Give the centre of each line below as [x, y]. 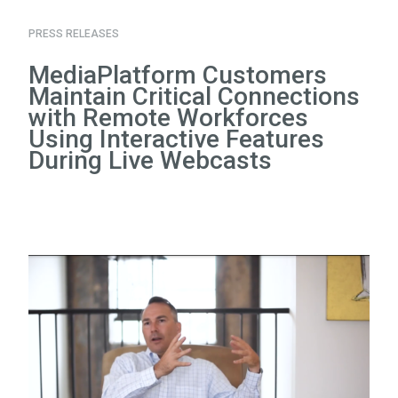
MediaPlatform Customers [178, 76]
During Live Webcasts [150, 161]
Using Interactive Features [176, 139]
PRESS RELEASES [74, 34]
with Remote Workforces [168, 118]
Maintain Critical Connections [194, 97]
